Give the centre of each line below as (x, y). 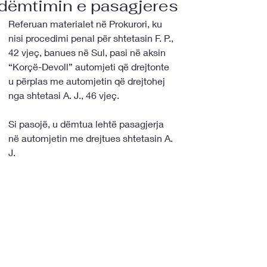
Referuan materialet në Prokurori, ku (86, 24)
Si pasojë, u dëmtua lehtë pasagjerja (87, 124)
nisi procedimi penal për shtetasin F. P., (92, 38)
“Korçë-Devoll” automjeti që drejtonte (90, 66)
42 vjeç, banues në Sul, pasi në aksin (88, 52)
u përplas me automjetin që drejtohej (88, 81)
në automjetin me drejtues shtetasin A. (92, 138)
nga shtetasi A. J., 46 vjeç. (65, 95)
